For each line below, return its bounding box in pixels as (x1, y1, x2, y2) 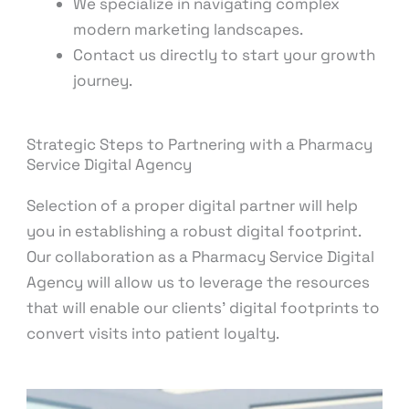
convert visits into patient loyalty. (26, 323, 280, 344)
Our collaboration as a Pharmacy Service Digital (26, 246, 375, 267)
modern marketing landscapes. (73, 18, 304, 39)
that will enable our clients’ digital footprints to (26, 298, 381, 319)
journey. (73, 69, 133, 90)
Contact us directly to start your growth (73, 44, 376, 65)
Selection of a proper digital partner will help (26, 195, 359, 216)
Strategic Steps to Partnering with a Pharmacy (26, 134, 373, 155)
